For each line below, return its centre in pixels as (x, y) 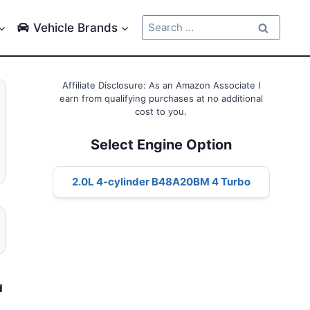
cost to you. (161, 111)
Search (158, 22)
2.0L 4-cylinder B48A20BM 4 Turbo (161, 181)
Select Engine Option (161, 144)
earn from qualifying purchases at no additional (161, 98)
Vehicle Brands (75, 27)
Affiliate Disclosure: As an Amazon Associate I (161, 85)
